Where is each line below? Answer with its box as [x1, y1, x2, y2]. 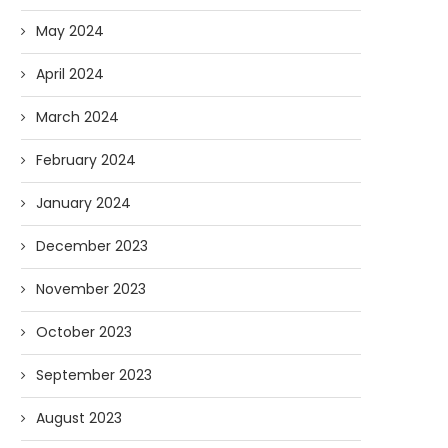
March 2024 [36, 107, 119, 127]
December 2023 [36, 236, 148, 256]
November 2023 [36, 279, 146, 299]
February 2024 [36, 150, 136, 170]
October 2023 [36, 322, 132, 342]
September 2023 [36, 365, 152, 385]
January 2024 [36, 193, 131, 213]
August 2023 [36, 408, 122, 428]
